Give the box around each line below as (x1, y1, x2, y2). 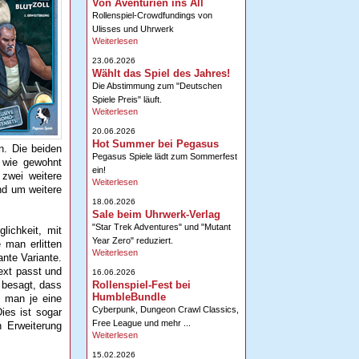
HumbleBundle (91, 290, 166, 303)
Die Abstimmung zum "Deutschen (91, 80, 222, 91)
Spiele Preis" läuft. (91, 94, 162, 104)
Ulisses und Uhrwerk (91, 23, 174, 34)
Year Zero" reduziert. (91, 235, 173, 245)
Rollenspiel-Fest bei (91, 278, 191, 291)
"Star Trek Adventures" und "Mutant (91, 221, 231, 232)
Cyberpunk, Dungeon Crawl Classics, (91, 304, 239, 314)
